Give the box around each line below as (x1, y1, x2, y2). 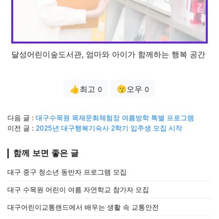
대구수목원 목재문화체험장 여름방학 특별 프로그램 (36, 113, 194, 122)
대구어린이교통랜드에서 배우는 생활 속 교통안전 (7, 203, 159, 212)
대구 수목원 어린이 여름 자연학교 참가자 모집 (7, 185, 149, 194)
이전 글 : (7, 124, 36, 132)
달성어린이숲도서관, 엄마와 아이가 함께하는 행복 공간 (11, 49, 205, 60)
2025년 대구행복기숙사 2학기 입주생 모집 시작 (36, 124, 182, 132)
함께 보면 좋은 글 (13, 149, 79, 158)
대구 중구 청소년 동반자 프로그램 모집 (7, 168, 127, 176)
